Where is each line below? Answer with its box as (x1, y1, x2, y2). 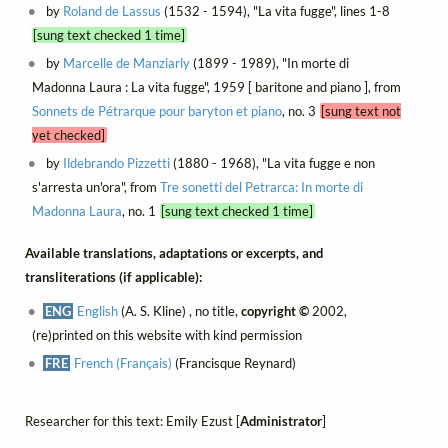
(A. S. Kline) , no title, (118, 303, 242, 320)
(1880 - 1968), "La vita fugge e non (170, 154, 376, 171)
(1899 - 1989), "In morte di (190, 54, 350, 71)
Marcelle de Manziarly (63, 54, 191, 71)
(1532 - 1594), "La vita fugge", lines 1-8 (161, 2, 395, 19)
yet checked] (31, 126, 105, 143)
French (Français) (74, 355, 173, 372)
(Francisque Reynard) (172, 355, 297, 372)
